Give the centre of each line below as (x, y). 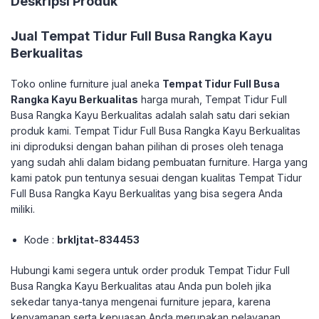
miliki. (23, 209)
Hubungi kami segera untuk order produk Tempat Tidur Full (150, 270)
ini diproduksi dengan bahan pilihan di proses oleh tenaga (147, 146)
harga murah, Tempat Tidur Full (213, 99)
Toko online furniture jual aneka (85, 84)
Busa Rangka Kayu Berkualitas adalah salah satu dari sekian (150, 115)
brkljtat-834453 (99, 240)
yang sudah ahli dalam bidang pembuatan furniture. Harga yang (159, 162)
